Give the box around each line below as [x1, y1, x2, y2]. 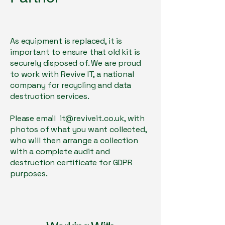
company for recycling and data [10, 80, 132, 90]
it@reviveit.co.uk [59, 113, 125, 124]
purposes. [10, 168, 51, 179]
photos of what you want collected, [10, 124, 147, 135]
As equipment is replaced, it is [10, 36, 123, 46]
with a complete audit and [10, 146, 110, 157]
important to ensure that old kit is [10, 47, 140, 57]
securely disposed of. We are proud [10, 58, 141, 68]
